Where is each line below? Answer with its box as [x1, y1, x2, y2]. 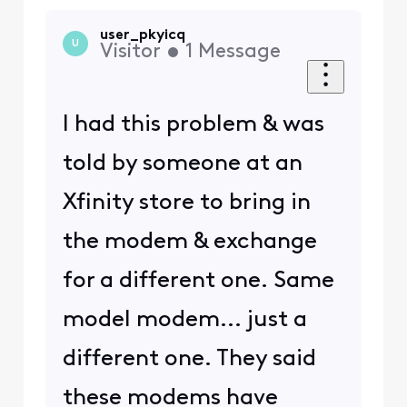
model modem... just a [62, 308, 307, 332]
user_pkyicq [99, 28, 185, 44]
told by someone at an [62, 152, 303, 175]
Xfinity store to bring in [62, 191, 311, 214]
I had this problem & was [62, 113, 324, 136]
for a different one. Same [62, 269, 334, 293]
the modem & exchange [62, 230, 317, 253]
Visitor [99, 42, 161, 64]
